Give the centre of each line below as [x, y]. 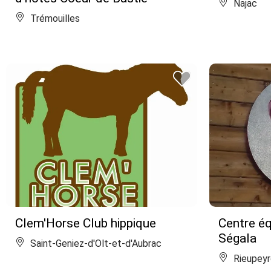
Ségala [237, 238]
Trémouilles [54, 18]
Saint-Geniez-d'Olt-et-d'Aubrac [95, 243]
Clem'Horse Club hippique [86, 223]
